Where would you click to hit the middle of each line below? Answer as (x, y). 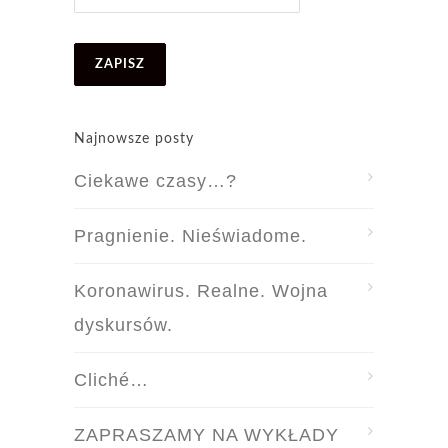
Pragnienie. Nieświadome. (190, 236)
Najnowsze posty (134, 139)
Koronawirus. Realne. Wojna (201, 291)
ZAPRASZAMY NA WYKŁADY (206, 435)
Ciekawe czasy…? (155, 181)
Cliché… (111, 380)
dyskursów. (123, 325)
